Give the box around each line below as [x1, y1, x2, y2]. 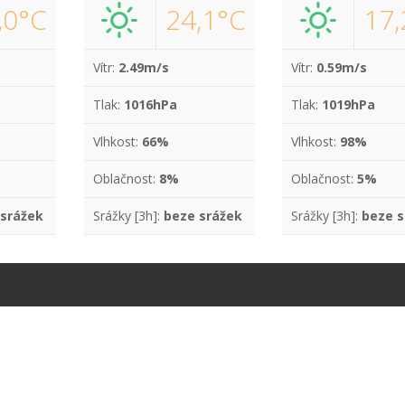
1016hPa [123, 96, 177, 113]
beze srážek [163, 207, 242, 224]
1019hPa [322, 96, 376, 113]
